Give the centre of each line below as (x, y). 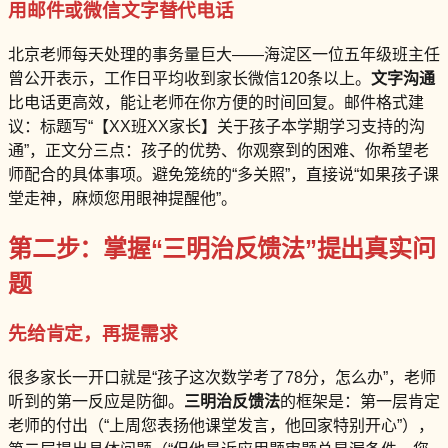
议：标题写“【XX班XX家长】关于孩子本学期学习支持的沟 (216, 126)
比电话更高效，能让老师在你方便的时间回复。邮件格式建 (216, 102)
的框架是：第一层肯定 (360, 402)
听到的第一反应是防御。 (96, 402)
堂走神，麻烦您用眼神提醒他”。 (122, 198)
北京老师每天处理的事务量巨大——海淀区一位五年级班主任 (224, 54)
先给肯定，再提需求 (93, 334)
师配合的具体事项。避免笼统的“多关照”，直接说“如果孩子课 (223, 174)
